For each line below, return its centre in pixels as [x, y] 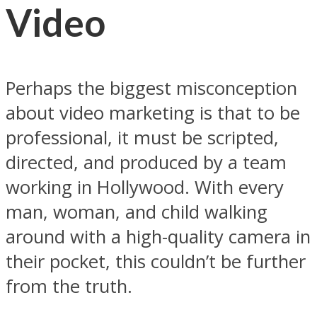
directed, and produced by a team [146, 162]
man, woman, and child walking [137, 212]
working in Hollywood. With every [145, 187]
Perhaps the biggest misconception [151, 88]
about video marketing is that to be [153, 113]
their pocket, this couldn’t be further [156, 261]
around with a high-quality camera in [158, 236]
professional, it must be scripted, [142, 137]
